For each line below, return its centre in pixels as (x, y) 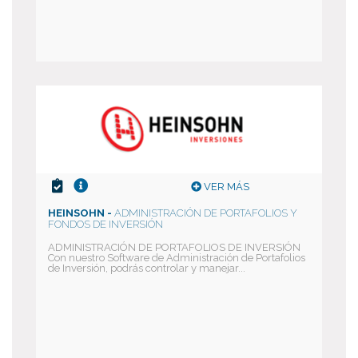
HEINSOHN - (81, 213)
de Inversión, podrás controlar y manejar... (147, 268)
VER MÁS (225, 187)
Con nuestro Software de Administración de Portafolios (177, 258)
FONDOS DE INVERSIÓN (105, 224)
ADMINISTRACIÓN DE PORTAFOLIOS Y (206, 213)
